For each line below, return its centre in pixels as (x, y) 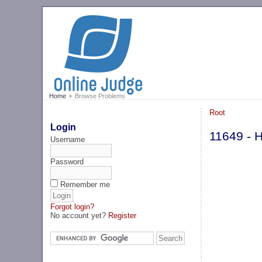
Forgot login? (73, 206)
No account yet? (80, 215)
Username (68, 139)
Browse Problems (99, 96)
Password (67, 161)
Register (123, 215)
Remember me (85, 184)
